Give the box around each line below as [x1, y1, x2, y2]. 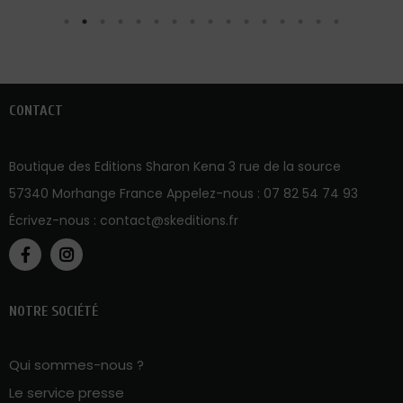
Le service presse [9, 381, 124, 401]
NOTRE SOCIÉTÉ [9, 301, 98, 318]
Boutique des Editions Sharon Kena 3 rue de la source [9, 156, 341, 175]
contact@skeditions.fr [100, 210, 238, 228]
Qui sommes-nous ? [9, 354, 144, 373]
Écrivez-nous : [9, 210, 100, 228]
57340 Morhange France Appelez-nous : [9, 183, 264, 201]
